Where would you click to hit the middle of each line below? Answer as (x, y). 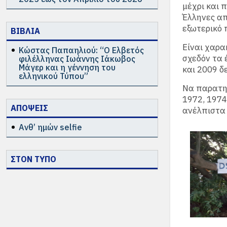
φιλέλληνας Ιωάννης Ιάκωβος (77, 59)
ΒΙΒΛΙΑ (25, 31)
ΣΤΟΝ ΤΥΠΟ (33, 159)
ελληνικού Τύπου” (53, 76)
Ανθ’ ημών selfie (50, 127)
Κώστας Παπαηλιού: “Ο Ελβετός (81, 50)
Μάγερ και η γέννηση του (67, 67)
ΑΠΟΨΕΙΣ (29, 108)
